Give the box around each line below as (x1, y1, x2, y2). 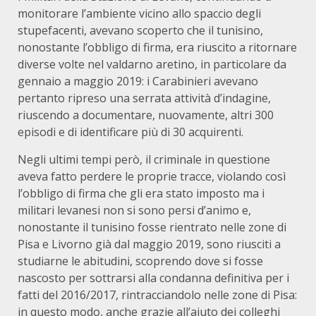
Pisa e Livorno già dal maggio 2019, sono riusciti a (18, 236, 281, 252)
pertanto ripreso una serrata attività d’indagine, (18, 90, 271, 106)
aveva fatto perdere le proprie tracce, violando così (18, 169, 286, 184)
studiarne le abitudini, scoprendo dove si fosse (18, 253, 263, 269)
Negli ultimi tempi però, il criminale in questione (18, 152, 270, 167)
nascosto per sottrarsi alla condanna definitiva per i (18, 270, 289, 286)
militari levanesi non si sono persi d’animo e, (18, 202, 251, 218)
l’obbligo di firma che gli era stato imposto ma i (18, 186, 265, 201)
